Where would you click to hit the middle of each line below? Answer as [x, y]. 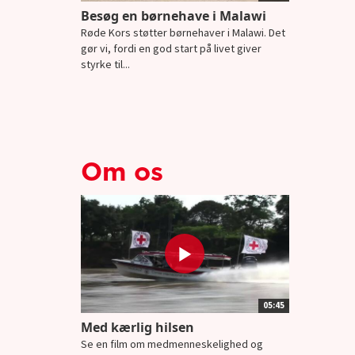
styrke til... [105, 64]
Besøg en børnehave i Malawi [174, 15]
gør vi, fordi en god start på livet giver [171, 48]
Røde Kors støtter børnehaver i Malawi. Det [183, 32]
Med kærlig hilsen [137, 327]
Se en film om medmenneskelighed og [172, 344]
